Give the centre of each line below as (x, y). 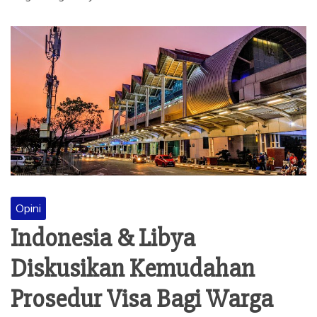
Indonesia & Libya (103, 238)
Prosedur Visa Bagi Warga (142, 299)
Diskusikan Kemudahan (133, 269)
